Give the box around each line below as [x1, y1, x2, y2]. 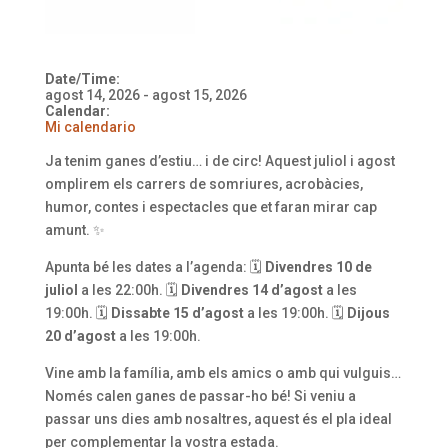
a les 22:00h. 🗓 [77, 281, 181, 298]
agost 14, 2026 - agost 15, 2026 [44, 86, 247, 103]
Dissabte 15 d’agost [110, 304, 244, 321]
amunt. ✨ [44, 221, 105, 238]
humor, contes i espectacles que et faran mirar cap [44, 198, 377, 215]
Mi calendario [44, 118, 136, 135]
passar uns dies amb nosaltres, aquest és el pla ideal [44, 410, 392, 427]
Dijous [346, 304, 390, 321]
